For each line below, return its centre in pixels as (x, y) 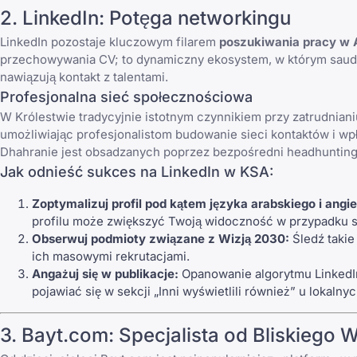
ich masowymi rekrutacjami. (111, 257)
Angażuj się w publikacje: (105, 274)
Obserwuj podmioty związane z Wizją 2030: (161, 239)
